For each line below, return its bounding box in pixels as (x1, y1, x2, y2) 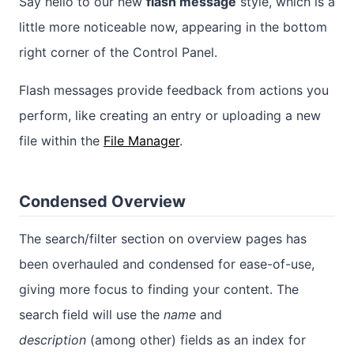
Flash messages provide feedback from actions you (19, 82, 329, 99)
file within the (19, 133, 104, 149)
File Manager (104, 133, 179, 149)
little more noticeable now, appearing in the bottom (19, 19, 327, 36)
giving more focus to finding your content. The (19, 281, 299, 298)
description (19, 332, 86, 348)
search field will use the (19, 307, 164, 323)
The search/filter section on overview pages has (19, 231, 307, 247)
